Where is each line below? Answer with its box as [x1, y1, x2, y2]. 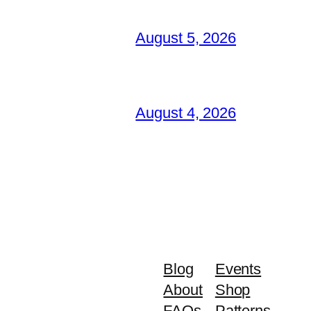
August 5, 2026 [135, 28, 236, 47]
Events [215, 260, 262, 278]
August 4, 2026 [135, 103, 236, 121]
